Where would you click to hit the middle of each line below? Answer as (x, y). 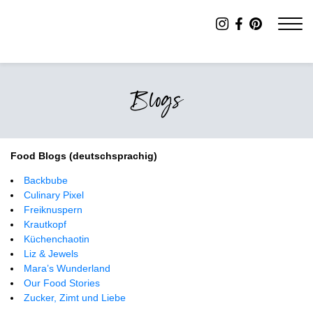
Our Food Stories (62, 283)
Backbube (46, 180)
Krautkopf (45, 224)
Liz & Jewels (51, 254)
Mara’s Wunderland (67, 268)
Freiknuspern (53, 210)
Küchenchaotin (57, 239)
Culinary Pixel (54, 195)
